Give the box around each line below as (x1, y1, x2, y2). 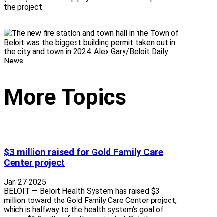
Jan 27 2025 (4, 177, 46, 186)
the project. (4, 2, 44, 12)
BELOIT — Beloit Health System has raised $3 (4, 186, 160, 196)
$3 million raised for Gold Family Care (4, 147, 163, 158)
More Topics (4, 84, 126, 110)
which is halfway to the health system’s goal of (4, 204, 164, 214)
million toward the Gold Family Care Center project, (4, 195, 177, 205)
